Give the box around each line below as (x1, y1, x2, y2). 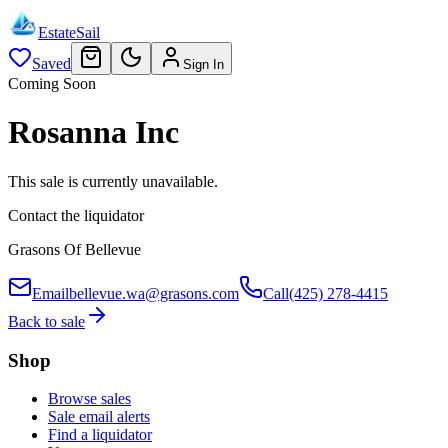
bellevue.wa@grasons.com (69, 284, 239, 302)
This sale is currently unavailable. (8, 172, 218, 190)
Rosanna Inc (8, 114, 179, 151)
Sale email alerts (48, 408, 150, 426)
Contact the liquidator (8, 206, 144, 224)
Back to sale (8, 312, 85, 330)
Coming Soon (8, 75, 96, 92)
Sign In (183, 57, 224, 72)
